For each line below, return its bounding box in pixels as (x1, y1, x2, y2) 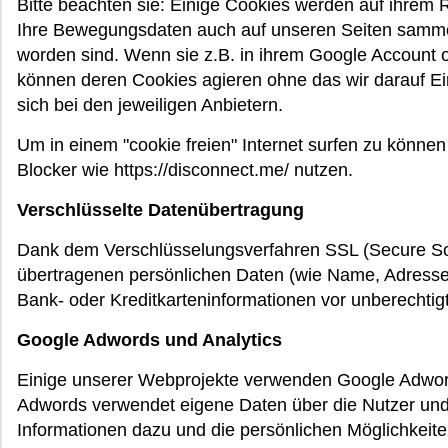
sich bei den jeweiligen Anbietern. (17, 94, 283, 115)
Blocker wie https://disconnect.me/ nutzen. (17, 159, 353, 180)
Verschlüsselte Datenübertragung (17, 199, 304, 220)
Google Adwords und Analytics (17, 329, 282, 350)
